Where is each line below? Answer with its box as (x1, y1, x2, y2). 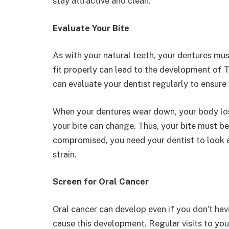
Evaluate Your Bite (53, 22, 129, 33)
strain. (53, 149, 79, 159)
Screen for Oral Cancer (53, 176, 149, 187)
